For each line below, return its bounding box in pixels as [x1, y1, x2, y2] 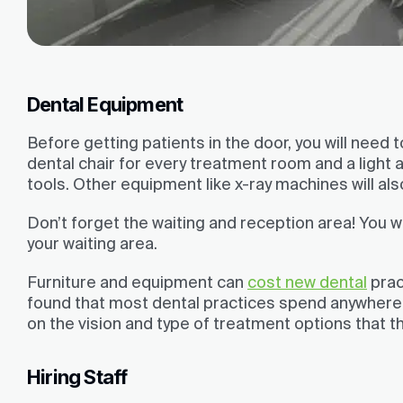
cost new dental [247, 273, 367, 292]
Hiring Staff [27, 365, 128, 390]
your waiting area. [27, 234, 157, 254]
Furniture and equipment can [27, 273, 247, 292]
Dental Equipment [27, 92, 184, 116]
